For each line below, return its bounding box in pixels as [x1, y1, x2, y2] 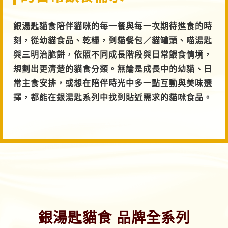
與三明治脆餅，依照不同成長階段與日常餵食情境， [13, 50, 212, 59]
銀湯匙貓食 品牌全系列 [38, 210, 190, 226]
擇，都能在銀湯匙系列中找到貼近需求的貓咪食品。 [13, 93, 212, 102]
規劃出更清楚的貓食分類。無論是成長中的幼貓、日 [13, 64, 212, 73]
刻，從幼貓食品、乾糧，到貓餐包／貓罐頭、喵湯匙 [13, 36, 212, 45]
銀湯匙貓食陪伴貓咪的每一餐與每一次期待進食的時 [13, 21, 212, 31]
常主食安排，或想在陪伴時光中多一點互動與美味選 [13, 78, 212, 88]
